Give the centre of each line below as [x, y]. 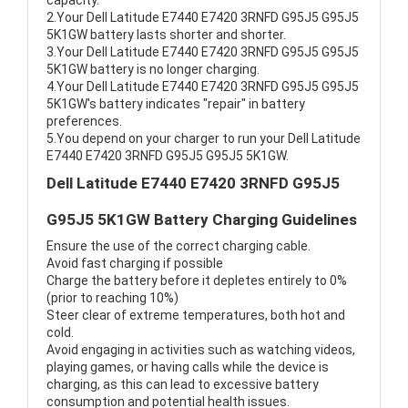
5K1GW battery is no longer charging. [153, 70]
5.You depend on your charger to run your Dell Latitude [204, 139]
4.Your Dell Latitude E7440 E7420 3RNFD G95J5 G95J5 [203, 87]
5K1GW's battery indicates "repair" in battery [176, 104]
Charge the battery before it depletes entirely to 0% [197, 281]
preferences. [84, 122]
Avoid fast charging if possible [135, 264]
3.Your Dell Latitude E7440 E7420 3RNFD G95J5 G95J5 [203, 52]
